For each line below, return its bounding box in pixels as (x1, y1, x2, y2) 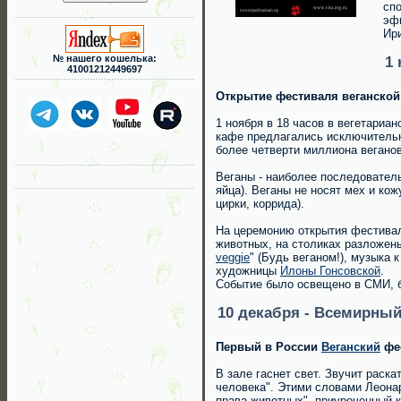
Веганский (321, 340, 380, 354)
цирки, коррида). (216, 197, 304, 210)
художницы (216, 264, 280, 277)
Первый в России (216, 340, 321, 354)
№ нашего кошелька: (53, 53, 157, 64)
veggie (216, 251, 250, 264)
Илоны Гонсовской (280, 264, 380, 277)
